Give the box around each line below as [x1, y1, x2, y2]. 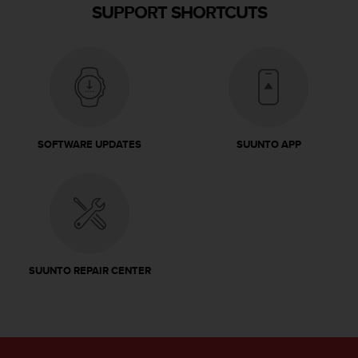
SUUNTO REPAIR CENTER [28, 262, 151, 278]
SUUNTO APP [236, 136, 301, 152]
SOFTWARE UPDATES [38, 136, 141, 152]
